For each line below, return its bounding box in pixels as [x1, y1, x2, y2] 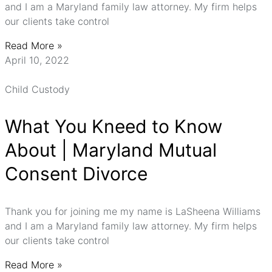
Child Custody [5, 83, 70, 95]
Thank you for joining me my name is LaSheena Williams [5, 205, 260, 217]
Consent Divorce [5, 163, 148, 185]
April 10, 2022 [5, 54, 69, 66]
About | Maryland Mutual [5, 139, 217, 161]
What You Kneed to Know [5, 115, 222, 137]
